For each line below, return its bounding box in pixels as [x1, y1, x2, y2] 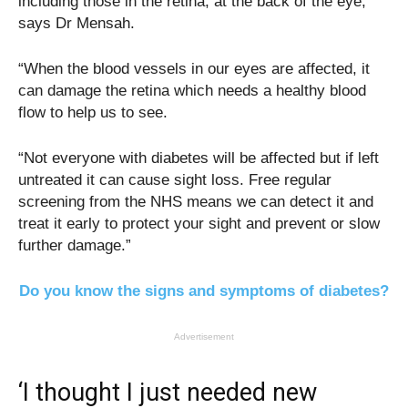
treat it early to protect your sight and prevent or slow [18, 215, 380, 233]
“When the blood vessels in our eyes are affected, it [18, 60, 370, 78]
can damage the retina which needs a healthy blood [18, 82, 366, 100]
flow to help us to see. [18, 104, 168, 122]
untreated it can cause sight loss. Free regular [18, 171, 331, 189]
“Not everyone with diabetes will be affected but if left [18, 149, 379, 168]
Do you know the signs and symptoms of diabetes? [19, 282, 389, 301]
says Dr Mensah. [18, 15, 135, 33]
